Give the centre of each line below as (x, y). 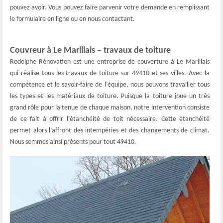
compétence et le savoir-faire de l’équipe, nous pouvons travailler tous (110, 85)
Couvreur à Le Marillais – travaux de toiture (90, 51)
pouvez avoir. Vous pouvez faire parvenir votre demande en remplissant (110, 8)
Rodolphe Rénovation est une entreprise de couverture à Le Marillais (110, 62)
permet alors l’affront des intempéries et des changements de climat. (110, 131)
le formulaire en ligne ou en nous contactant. (72, 19)
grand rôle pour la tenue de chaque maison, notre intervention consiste (110, 108)
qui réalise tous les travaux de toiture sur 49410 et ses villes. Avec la (110, 73)
